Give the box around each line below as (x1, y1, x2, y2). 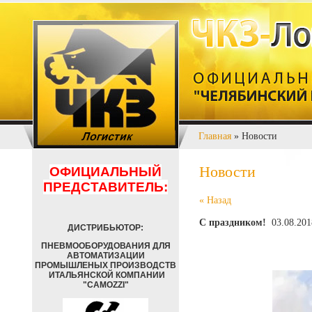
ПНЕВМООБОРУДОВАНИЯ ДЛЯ (40, 241, 171, 251)
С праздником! (199, 217, 266, 228)
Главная (198, 131, 231, 141)
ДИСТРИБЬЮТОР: (68, 223, 143, 233)
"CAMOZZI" (82, 280, 129, 290)
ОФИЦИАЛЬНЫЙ (49, 164, 162, 179)
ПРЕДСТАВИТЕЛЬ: (43, 180, 168, 194)
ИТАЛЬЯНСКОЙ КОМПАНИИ (46, 270, 165, 280)
